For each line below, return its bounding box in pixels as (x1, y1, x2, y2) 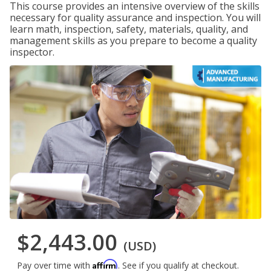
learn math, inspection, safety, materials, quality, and (10, 22, 248, 36)
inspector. (10, 45, 54, 59)
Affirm (93, 259, 118, 270)
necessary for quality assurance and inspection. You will (10, 11, 261, 24)
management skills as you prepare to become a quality (10, 34, 257, 47)
